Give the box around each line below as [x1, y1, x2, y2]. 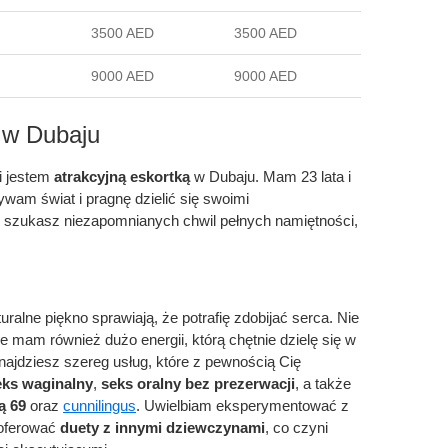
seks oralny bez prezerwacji [101, 375, 295, 392]
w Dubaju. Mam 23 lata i [190, 168, 351, 185]
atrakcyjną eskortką [54, 168, 190, 185]
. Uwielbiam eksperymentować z [136, 397, 349, 414]
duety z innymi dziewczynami [60, 419, 265, 436]
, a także [295, 375, 351, 392]
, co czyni [265, 419, 328, 436]
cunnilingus [63, 397, 136, 414]
